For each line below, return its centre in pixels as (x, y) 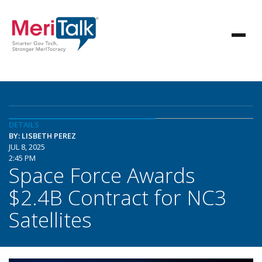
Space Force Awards (102, 175)
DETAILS (24, 125)
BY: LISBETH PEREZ (42, 136)
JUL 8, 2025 (27, 147)
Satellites (50, 219)
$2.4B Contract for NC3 (118, 197)
